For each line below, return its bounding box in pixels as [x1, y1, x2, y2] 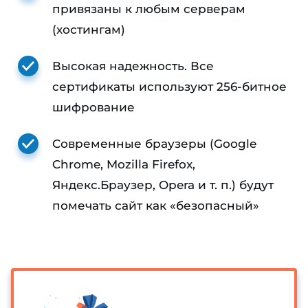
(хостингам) [52, 23, 125, 37]
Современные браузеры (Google [52, 137, 256, 151]
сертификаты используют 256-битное [52, 80, 287, 94]
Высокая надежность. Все [52, 59, 214, 74]
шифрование [52, 100, 135, 115]
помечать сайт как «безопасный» [52, 199, 259, 213]
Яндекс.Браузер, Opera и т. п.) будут [52, 178, 274, 192]
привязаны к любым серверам [52, 2, 245, 16]
